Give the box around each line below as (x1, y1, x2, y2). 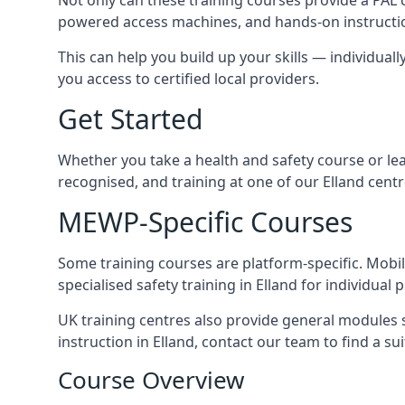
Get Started (58, 99, 202, 137)
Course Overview (58, 363, 244, 396)
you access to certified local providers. (58, 68, 319, 89)
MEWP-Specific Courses (58, 202, 353, 240)
